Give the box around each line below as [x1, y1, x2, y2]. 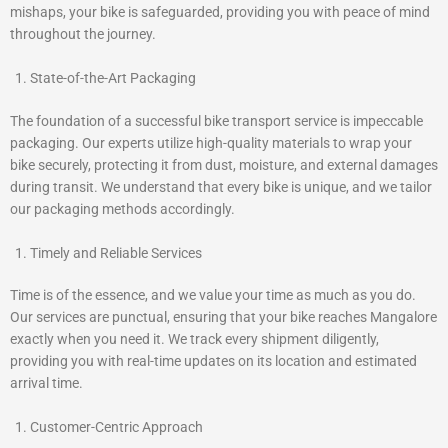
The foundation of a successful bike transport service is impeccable [10, 112, 423, 129]
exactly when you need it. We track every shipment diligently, [10, 331, 379, 348]
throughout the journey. [10, 26, 156, 43]
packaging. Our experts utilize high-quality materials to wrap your [10, 134, 412, 151]
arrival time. [10, 375, 83, 392]
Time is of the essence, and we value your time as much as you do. [10, 287, 416, 304]
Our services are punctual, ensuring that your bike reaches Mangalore [10, 309, 437, 326]
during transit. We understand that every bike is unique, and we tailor [10, 178, 432, 195]
